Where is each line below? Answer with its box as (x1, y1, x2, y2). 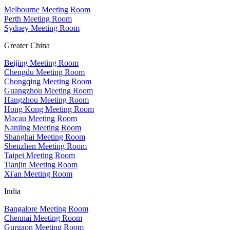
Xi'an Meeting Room (4, 169, 72, 179)
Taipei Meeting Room (4, 151, 75, 160)
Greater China (4, 41, 50, 50)
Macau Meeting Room (4, 114, 77, 123)
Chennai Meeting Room (4, 214, 82, 223)
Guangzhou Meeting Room (4, 86, 93, 95)
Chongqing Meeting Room (4, 77, 91, 86)
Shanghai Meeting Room (4, 132, 85, 142)
